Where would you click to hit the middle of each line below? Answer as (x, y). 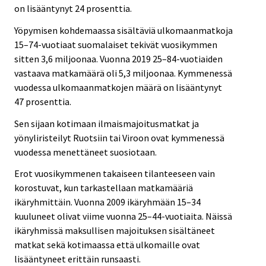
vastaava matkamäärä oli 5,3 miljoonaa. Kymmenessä (123, 73)
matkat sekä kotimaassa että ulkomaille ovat (107, 245)
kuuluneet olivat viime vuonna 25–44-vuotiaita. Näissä (123, 216)
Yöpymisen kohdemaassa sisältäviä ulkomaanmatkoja (123, 30)
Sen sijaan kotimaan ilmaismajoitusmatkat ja (107, 123)
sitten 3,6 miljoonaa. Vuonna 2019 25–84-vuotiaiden (118, 58)
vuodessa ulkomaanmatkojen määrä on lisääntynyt (118, 87)
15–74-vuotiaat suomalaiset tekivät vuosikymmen (116, 44)
